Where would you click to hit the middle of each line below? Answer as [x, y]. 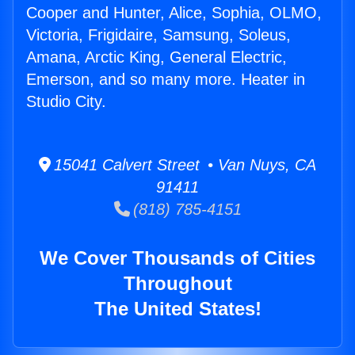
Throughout [177, 284]
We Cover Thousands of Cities [177, 258]
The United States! [177, 309]
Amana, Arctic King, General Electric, [157, 57]
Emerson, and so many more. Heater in [166, 80]
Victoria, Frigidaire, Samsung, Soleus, [158, 35]
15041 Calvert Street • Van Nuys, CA [183, 165]
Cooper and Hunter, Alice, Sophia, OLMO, [174, 13]
